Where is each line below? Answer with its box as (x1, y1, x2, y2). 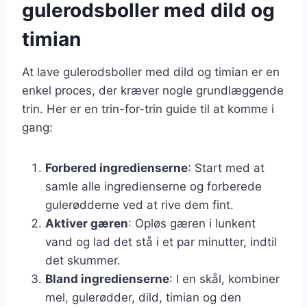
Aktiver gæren (45, 216, 128, 230)
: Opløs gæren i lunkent (128, 216, 256, 230)
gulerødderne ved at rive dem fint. (45, 197, 234, 212)
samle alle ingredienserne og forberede (45, 179, 262, 193)
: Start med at (188, 160, 265, 175)
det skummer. (45, 253, 121, 267)
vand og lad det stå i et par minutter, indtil (45, 234, 277, 249)
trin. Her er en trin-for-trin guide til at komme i (22, 101, 274, 116)
